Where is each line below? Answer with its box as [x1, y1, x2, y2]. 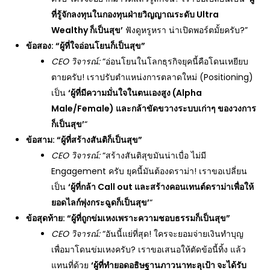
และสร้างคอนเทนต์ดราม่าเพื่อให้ [134, 181, 254, 193]
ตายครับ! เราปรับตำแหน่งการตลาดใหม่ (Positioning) [51, 71, 254, 83]
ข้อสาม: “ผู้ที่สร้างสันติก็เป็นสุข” [26, 134, 143, 146]
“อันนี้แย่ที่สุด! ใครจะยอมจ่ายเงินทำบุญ [100, 228, 244, 240]
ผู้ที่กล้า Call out [71, 181, 135, 193]
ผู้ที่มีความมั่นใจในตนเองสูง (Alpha [71, 87, 202, 99]
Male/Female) [51, 102, 116, 115]
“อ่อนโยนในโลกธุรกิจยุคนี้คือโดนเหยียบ [100, 55, 249, 67]
